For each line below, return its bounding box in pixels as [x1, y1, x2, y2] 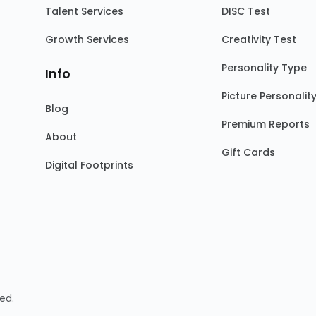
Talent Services [45, 4, 123, 18]
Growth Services [45, 32, 129, 47]
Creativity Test [221, 32, 296, 47]
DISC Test [221, 4, 270, 18]
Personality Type [221, 61, 307, 75]
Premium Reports [221, 117, 310, 131]
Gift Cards [221, 145, 275, 159]
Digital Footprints [45, 158, 133, 172]
